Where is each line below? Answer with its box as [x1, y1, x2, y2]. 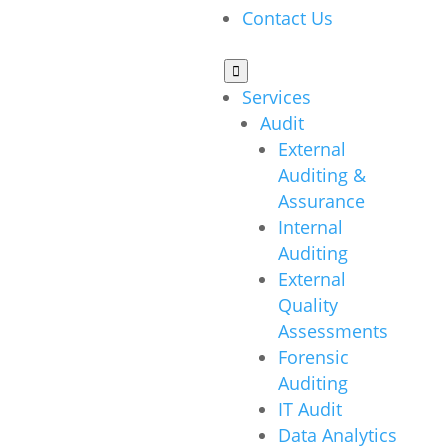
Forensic [277, 345, 349, 369]
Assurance [277, 189, 365, 213]
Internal [277, 215, 343, 239]
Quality [277, 293, 338, 317]
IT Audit [277, 397, 342, 421]
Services [241, 85, 311, 109]
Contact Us [241, 6, 333, 30]
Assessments [277, 319, 388, 343]
